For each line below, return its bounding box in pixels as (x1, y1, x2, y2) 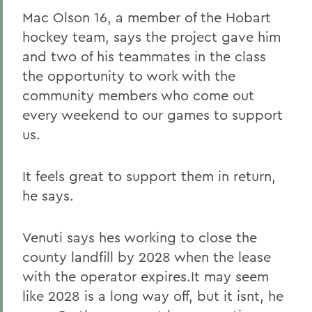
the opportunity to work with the (22, 67, 235, 84)
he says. (22, 187, 74, 204)
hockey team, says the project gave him (22, 28, 281, 45)
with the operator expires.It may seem (22, 267, 269, 285)
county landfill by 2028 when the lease (22, 248, 271, 265)
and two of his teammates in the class (22, 47, 266, 65)
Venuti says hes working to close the (22, 228, 257, 246)
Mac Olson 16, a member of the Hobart (22, 8, 271, 26)
